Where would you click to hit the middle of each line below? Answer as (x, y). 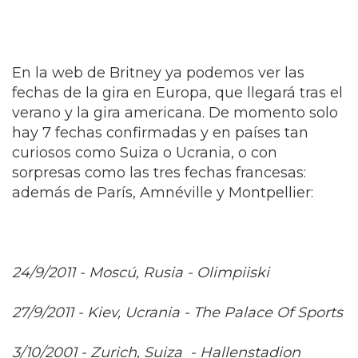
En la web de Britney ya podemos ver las (158, 72)
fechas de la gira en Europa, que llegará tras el (177, 92)
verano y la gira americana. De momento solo (175, 112)
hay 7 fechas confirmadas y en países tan (160, 132)
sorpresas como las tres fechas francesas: (159, 172)
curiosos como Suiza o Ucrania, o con (145, 152)
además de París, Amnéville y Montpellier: (163, 192)
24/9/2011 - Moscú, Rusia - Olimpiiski (141, 272)
